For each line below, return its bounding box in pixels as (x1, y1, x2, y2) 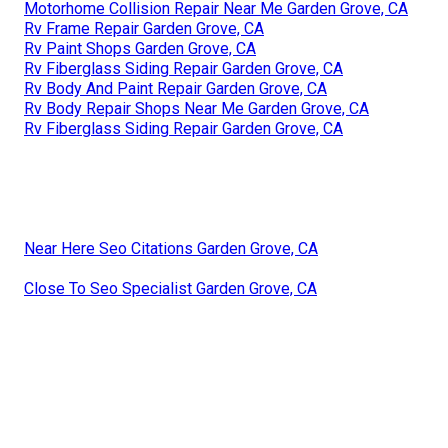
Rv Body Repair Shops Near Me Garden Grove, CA (24, 98, 369, 118)
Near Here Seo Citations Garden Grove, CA (24, 238, 318, 258)
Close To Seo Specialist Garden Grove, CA (24, 278, 317, 298)
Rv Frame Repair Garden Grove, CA (24, 18, 264, 38)
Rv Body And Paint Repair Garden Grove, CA (24, 78, 327, 98)
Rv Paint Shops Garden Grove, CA (24, 38, 256, 58)
